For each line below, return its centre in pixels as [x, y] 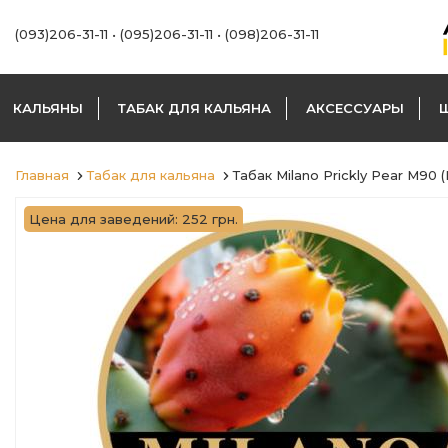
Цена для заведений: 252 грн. [133, 219]
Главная [42, 175]
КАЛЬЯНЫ [48, 108]
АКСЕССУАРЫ [355, 108]
